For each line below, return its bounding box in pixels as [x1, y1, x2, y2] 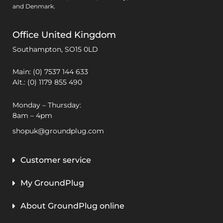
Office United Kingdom [12, 29, 116, 40]
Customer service [20, 155, 91, 165]
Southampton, [12, 44, 65, 54]
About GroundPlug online [20, 201, 124, 211]
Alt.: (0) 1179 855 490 [12, 78, 82, 87]
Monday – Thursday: [12, 100, 81, 110]
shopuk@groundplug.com [12, 126, 104, 135]
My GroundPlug [20, 178, 84, 188]
